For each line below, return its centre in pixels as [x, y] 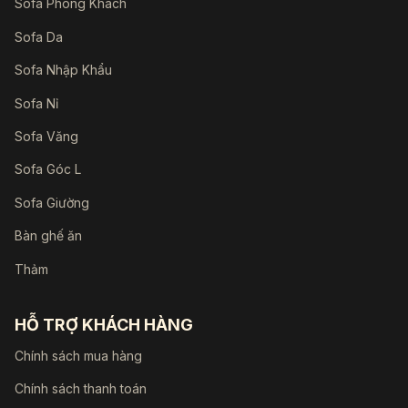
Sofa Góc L [48, 169]
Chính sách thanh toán [81, 389]
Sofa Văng [46, 137]
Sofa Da [39, 36]
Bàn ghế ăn [48, 236]
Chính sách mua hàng [78, 355]
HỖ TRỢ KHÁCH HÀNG [104, 324]
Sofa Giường [52, 202]
